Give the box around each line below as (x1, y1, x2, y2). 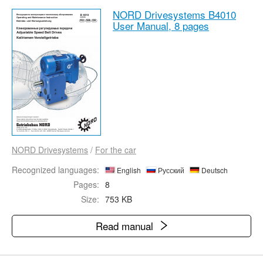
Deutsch (200, 165, 228, 175)
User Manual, (113, 18, 174, 33)
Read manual (96, 218, 156, 233)
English (115, 165, 141, 175)
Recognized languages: (12, 164, 99, 176)
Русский (156, 165, 184, 175)
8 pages (174, 18, 209, 33)
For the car (95, 144, 136, 156)
